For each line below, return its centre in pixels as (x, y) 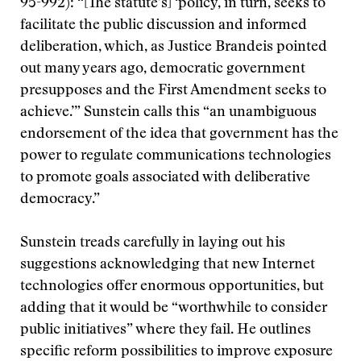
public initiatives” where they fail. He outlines (166, 330)
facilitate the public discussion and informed (164, 26)
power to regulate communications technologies (176, 156)
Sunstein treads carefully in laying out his (153, 243)
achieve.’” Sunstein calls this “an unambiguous (168, 113)
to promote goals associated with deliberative (165, 178)
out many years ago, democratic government (163, 69)
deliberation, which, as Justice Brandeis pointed (174, 48)
